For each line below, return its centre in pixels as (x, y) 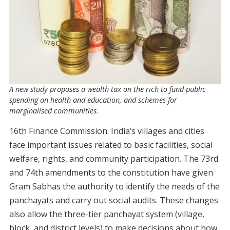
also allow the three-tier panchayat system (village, (107, 214)
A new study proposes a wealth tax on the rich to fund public (107, 89)
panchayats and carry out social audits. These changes (113, 200)
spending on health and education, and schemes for (93, 100)
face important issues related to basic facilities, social (111, 145)
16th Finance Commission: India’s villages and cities (107, 131)
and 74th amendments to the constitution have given (111, 173)
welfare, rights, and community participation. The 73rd (113, 159)
